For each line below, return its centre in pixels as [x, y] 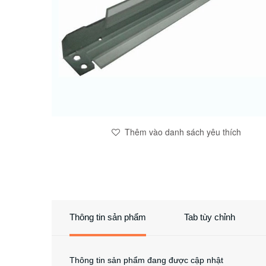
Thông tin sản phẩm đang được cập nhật [146, 260]
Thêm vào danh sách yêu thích [183, 132]
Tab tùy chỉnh [210, 217]
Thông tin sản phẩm [108, 217]
